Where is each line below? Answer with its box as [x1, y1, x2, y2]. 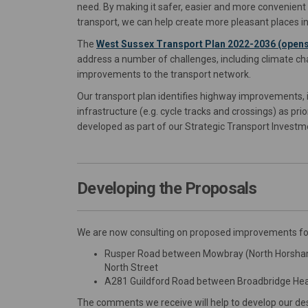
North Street [104, 261, 158, 273]
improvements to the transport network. [77, 69, 251, 80]
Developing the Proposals [77, 179, 257, 199]
